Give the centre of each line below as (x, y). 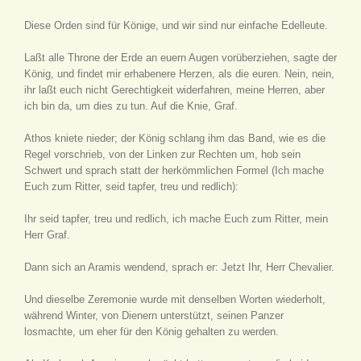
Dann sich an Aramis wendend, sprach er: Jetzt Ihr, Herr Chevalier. (179, 267)
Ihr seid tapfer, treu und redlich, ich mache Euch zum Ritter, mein (176, 219)
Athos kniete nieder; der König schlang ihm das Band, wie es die (175, 138)
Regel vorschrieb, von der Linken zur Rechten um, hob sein (162, 154)
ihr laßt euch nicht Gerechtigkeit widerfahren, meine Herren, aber (174, 90)
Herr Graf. (47, 235)
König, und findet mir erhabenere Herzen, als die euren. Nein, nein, (179, 74)
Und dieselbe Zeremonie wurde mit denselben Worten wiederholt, (175, 299)
